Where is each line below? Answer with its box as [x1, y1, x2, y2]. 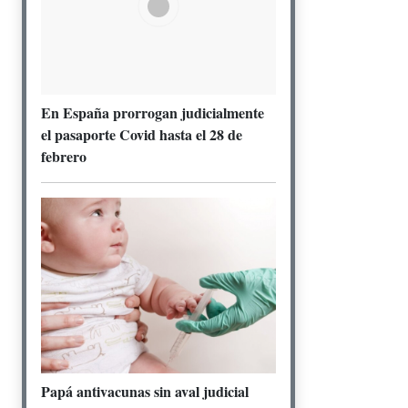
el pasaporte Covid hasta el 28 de [41, 123, 242, 145]
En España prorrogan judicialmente [41, 101, 264, 123]
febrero [41, 145, 87, 167]
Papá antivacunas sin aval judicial [41, 381, 249, 403]
